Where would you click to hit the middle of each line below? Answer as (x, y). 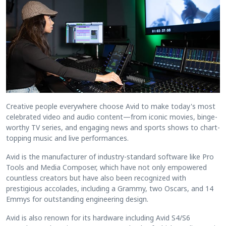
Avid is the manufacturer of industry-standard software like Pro (110, 156)
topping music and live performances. (67, 138)
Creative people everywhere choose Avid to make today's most (111, 106)
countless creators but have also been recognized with (96, 178)
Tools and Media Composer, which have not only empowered (106, 167)
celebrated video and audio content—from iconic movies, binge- (112, 117)
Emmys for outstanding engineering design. (77, 199)
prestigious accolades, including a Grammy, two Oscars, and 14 (110, 188)
